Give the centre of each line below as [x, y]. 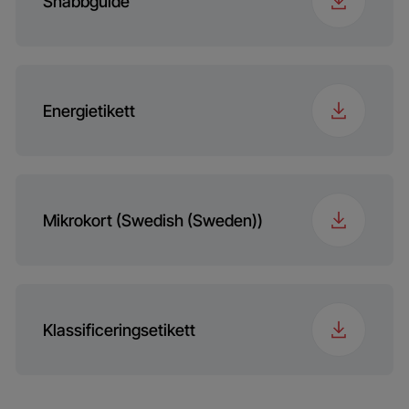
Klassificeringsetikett [119, 330]
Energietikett [89, 110]
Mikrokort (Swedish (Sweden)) [153, 220]
